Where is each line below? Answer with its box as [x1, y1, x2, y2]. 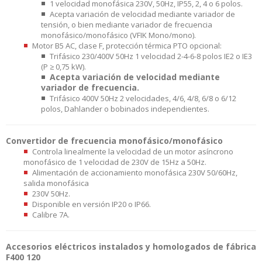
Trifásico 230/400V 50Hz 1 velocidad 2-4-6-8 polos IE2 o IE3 [50, 50, 252, 61]
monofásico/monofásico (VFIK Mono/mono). [41, 29, 196, 40]
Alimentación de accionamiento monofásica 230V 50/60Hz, [32, 167, 237, 178]
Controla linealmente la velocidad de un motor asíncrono [32, 146, 233, 157]
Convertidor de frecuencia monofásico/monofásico [6, 135, 223, 146]
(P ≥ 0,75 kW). [41, 61, 86, 72]
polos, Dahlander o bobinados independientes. [41, 103, 209, 114]
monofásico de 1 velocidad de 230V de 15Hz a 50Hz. [23, 156, 206, 167]
